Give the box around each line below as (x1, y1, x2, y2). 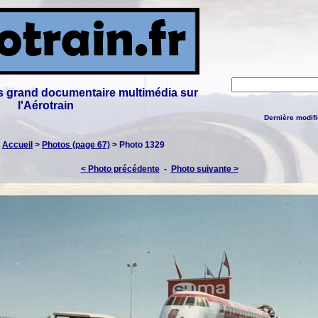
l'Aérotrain (17, 99, 74, 111)
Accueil (2, 140, 33, 150)
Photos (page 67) (42, 140, 110, 150)
